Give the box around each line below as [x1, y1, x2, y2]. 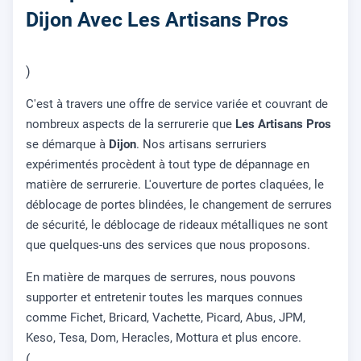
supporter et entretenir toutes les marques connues [26, 289, 303, 305]
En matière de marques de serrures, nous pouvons [26, 269, 296, 284]
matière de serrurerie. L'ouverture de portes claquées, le [26, 176, 324, 192]
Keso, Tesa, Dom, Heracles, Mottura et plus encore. [26, 330, 301, 345]
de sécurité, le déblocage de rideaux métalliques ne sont [26, 217, 328, 232]
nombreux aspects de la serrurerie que [26, 116, 235, 131]
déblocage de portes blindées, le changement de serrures [26, 197, 332, 212]
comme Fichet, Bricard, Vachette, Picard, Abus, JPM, [26, 309, 305, 325]
